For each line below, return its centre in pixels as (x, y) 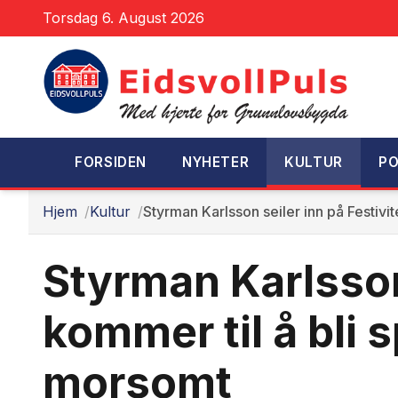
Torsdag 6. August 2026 (123, 18)
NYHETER (216, 162)
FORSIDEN (111, 162)
